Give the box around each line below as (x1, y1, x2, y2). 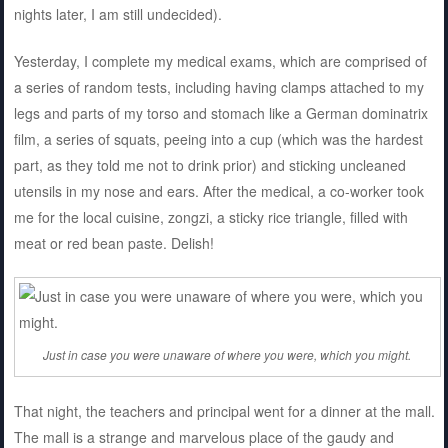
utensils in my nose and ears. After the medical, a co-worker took (13, 180, 424, 201)
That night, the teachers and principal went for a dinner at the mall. (13, 401, 435, 422)
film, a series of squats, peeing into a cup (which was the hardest (13, 128, 423, 149)
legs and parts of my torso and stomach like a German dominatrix (13, 102, 428, 123)
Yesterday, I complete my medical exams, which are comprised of (13, 50, 427, 71)
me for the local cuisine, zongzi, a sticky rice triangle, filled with (13, 206, 408, 227)
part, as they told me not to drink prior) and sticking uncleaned (13, 154, 406, 175)
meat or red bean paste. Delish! (13, 232, 214, 253)
